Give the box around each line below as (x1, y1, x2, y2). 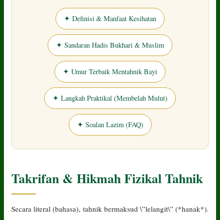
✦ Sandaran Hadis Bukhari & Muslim (56, 40, 164, 50)
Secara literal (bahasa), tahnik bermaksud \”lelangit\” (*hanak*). (11, 203, 209, 214)
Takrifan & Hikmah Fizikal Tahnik (11, 168, 203, 188)
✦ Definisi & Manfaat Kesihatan (64, 13, 156, 23)
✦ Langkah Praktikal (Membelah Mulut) (53, 93, 167, 103)
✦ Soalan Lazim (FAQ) (77, 119, 143, 129)
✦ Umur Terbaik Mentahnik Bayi (63, 66, 157, 76)
